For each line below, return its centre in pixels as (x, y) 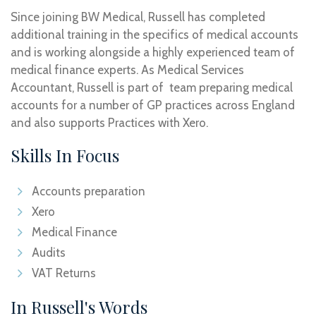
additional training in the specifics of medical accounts (154, 35)
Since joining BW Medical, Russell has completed (138, 17)
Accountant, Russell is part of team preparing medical (152, 87)
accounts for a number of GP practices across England (153, 105)
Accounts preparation (89, 191)
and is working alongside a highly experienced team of (153, 52)
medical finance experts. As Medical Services (127, 70)
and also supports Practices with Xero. (109, 123)
